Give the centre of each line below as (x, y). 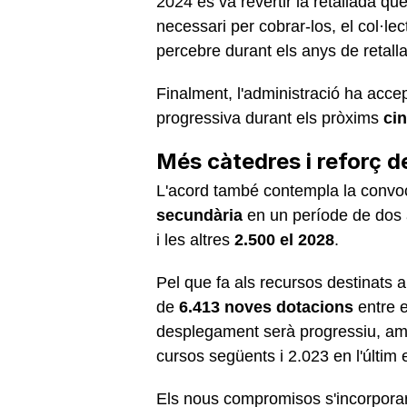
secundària (199, 215)
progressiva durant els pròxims (270, 118)
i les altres (195, 239)
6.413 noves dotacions (266, 307)
